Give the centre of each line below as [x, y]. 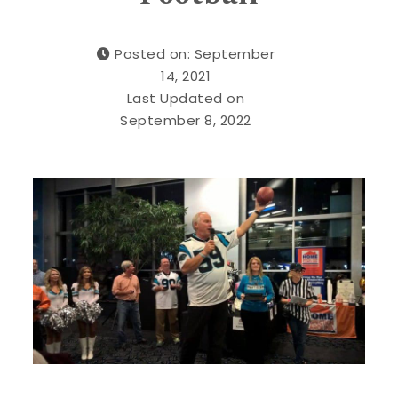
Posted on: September [195, 53]
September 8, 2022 [186, 120]
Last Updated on [186, 98]
